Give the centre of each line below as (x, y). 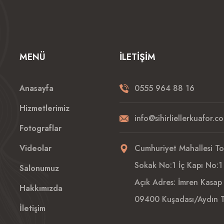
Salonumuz (39, 168)
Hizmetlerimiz (44, 108)
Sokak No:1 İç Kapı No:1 (178, 165)
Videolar (35, 148)
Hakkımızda (41, 188)
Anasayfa (36, 88)
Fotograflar (40, 128)
